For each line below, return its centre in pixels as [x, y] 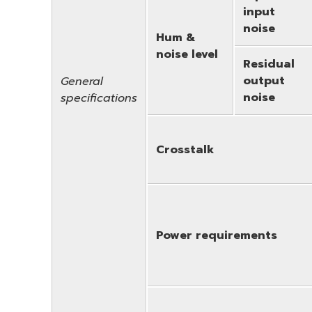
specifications [99, 98]
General [82, 81]
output [264, 80]
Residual [269, 64]
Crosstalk [185, 149]
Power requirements [217, 235]
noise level [187, 54]
